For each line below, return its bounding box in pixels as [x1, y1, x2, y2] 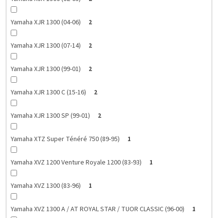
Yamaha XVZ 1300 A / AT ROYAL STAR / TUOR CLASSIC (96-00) [10, 204, 184, 215]
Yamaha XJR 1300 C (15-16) [10, 88, 86, 98]
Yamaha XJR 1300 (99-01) [10, 64, 81, 74]
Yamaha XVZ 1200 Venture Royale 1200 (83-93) [10, 158, 142, 168]
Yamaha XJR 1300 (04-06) [10, 18, 81, 28]
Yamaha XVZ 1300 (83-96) [10, 181, 81, 191]
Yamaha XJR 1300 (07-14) [10, 41, 81, 51]
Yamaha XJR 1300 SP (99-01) [10, 111, 90, 121]
